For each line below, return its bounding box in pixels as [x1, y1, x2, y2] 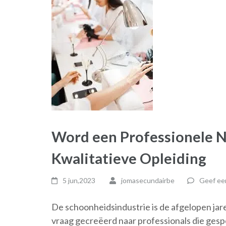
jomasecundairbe [121, 176, 175, 185]
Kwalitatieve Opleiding [51, 149, 206, 167]
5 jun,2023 [63, 176, 96, 185]
